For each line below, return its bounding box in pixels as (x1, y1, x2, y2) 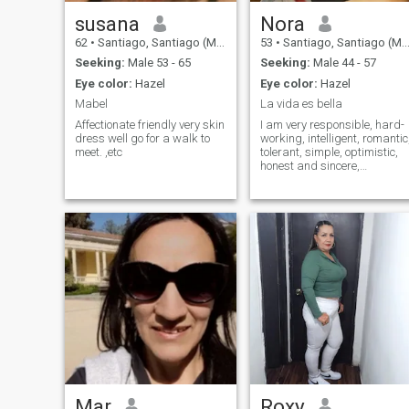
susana (74, 11, 140, 36)
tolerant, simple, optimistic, (259, 144, 398, 159)
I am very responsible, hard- (259, 117, 404, 131)
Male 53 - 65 (124, 56, 191, 70)
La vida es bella (259, 97, 342, 111)
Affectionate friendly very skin (74, 117, 225, 131)
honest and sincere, (259, 158, 360, 173)
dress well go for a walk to (74, 131, 210, 145)
